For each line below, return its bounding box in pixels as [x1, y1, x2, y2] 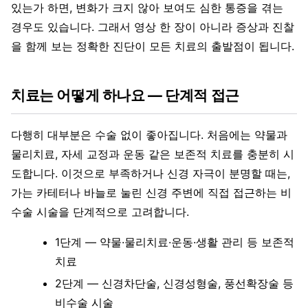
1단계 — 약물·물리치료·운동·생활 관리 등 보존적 [55, 235, 294, 250]
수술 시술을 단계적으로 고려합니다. [11, 205, 189, 219]
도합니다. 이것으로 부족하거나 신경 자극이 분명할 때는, [11, 166, 290, 181]
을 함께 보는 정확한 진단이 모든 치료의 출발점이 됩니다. [11, 39, 294, 54]
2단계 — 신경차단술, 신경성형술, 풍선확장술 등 [55, 276, 294, 291]
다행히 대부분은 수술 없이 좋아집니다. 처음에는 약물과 [11, 128, 287, 142]
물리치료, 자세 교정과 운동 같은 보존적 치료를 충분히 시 [11, 147, 294, 162]
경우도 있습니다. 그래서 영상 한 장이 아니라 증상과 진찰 [11, 20, 294, 34]
